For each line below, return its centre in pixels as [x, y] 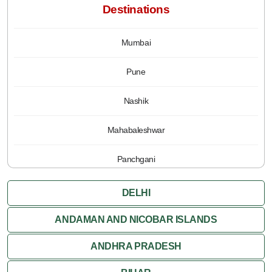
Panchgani [136, 159]
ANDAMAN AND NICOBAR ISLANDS [136, 219]
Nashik [136, 100]
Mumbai [136, 42]
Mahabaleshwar [136, 130]
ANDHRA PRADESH [136, 246]
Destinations [136, 9]
